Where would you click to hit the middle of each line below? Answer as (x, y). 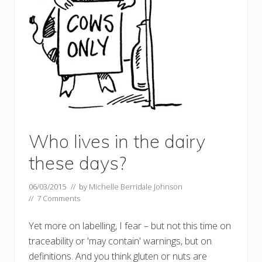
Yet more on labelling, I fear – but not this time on (130, 226)
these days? (77, 163)
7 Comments (58, 199)
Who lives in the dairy (117, 142)
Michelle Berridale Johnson (136, 187)
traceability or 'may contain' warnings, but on (120, 241)
